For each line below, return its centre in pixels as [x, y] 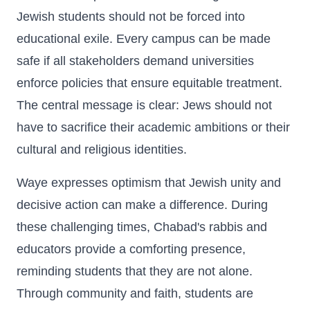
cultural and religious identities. [102, 149]
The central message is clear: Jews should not [144, 105]
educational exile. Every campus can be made [144, 39]
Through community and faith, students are [135, 293]
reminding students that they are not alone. [135, 271]
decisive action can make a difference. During [142, 205]
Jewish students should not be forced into [131, 17]
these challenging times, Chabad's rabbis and [142, 227]
